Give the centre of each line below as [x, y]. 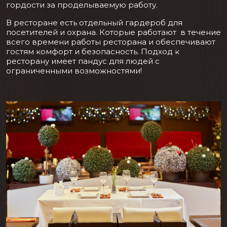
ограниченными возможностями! [74, 71]
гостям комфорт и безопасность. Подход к [93, 52]
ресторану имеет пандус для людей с [83, 61]
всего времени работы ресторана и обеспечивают [111, 42]
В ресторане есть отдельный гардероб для [94, 23]
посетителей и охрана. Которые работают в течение [113, 32]
